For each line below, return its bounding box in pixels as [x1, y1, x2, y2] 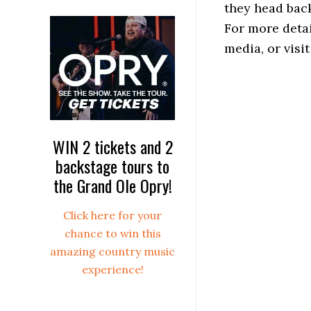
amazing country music [50, 244, 175, 258]
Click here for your [63, 208, 162, 222]
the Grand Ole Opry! [53, 172, 172, 198]
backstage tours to [56, 153, 169, 178]
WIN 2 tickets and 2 [52, 133, 173, 159]
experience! [81, 262, 144, 276]
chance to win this [64, 226, 161, 240]
